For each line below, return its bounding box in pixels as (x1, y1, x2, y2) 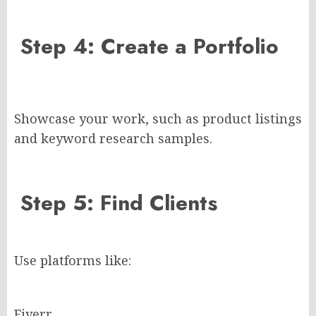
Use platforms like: (14, 252, 131, 269)
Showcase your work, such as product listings (14, 110, 302, 128)
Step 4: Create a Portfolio (14, 31, 279, 62)
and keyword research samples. (14, 130, 212, 147)
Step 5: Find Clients (14, 188, 217, 219)
